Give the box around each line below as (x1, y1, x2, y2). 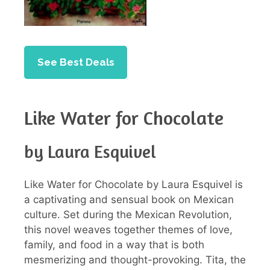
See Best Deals (37, 55, 115, 68)
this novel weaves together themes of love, (24, 224, 233, 236)
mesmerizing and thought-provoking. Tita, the (24, 254, 246, 266)
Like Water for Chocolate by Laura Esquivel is (24, 178, 243, 191)
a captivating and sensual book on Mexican (24, 193, 234, 206)
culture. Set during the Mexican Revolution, (24, 209, 232, 221)
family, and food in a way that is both (24, 239, 204, 251)
